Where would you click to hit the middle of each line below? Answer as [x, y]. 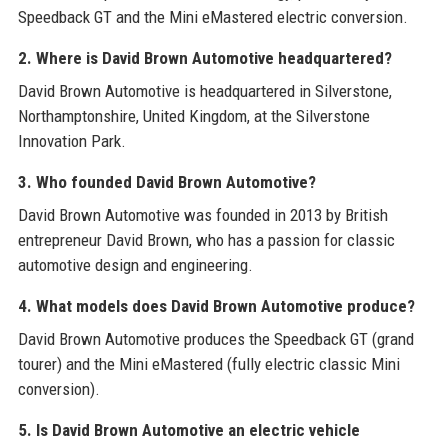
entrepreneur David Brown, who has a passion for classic [206, 240]
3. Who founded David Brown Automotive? [166, 182]
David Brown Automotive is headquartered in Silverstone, [204, 91]
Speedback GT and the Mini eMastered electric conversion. [212, 17]
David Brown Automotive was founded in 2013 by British [202, 215]
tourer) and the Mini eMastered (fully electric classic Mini [208, 364]
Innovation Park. [71, 141]
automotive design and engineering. [135, 265]
